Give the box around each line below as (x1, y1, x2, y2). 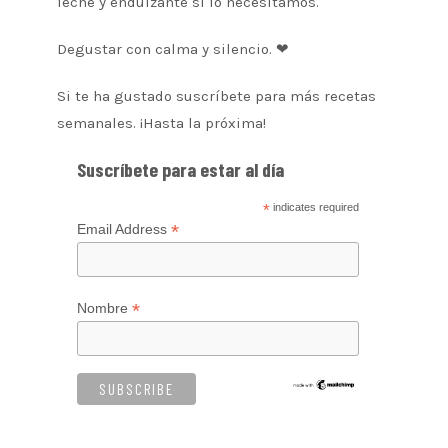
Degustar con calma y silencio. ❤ (56, 40, 289, 59)
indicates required (270, 201, 360, 214)
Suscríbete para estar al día (76, 157, 284, 182)
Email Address (76, 221, 171, 238)
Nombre (76, 300, 132, 317)
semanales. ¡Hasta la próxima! (56, 114, 266, 133)
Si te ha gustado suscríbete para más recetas (56, 87, 376, 106)
